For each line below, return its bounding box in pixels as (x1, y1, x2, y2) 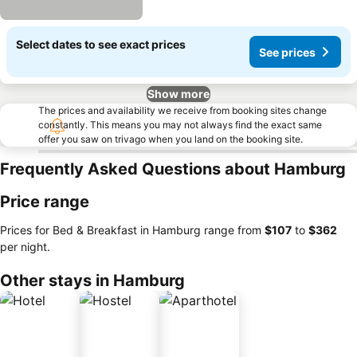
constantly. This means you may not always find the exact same (38, 119, 322, 131)
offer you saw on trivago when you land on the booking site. (38, 133, 303, 145)
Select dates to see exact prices (16, 37, 186, 51)
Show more (147, 87, 210, 100)
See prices (259, 45, 316, 59)
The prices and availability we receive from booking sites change (38, 104, 327, 116)
